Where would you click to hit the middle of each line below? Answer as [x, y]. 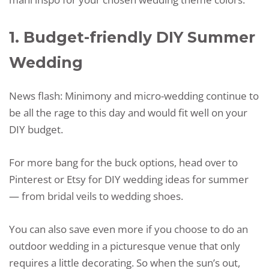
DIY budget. [36, 129]
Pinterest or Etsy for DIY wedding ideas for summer [129, 180]
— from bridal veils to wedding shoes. [96, 196]
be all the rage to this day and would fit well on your [128, 113]
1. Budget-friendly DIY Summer [132, 38]
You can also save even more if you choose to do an [128, 229]
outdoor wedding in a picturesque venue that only [125, 246]
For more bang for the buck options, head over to [123, 163]
